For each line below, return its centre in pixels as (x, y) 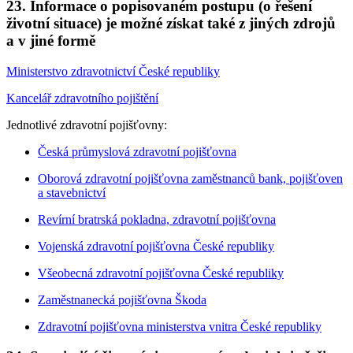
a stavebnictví (72, 192)
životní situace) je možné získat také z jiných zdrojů (171, 24)
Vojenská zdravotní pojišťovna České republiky (156, 246)
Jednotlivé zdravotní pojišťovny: (87, 124)
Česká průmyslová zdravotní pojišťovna (137, 151)
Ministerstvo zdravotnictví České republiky (113, 71)
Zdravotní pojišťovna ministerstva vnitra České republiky (180, 326)
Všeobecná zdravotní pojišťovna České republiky (161, 273)
